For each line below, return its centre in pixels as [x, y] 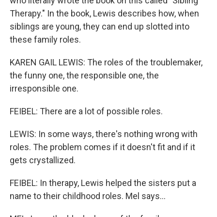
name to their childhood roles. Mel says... [88, 196]
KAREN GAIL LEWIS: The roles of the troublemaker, [106, 62]
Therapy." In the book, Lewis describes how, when [104, 13]
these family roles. [45, 39]
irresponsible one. [44, 88]
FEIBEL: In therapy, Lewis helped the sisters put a [103, 183]
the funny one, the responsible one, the [84, 75]
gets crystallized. [43, 160]
